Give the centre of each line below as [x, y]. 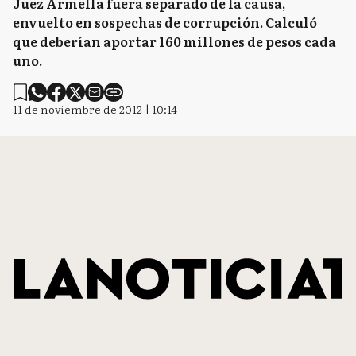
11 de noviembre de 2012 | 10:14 [95, 109]
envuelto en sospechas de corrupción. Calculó [165, 22]
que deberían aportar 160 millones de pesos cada [174, 41]
